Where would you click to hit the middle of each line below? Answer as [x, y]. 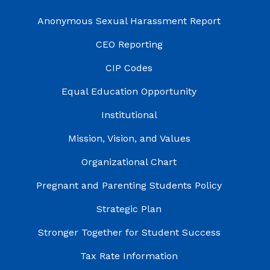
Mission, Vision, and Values [129, 139]
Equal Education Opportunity [129, 92]
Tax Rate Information [129, 256]
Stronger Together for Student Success [129, 233]
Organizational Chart [129, 162]
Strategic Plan [129, 209]
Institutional [129, 115]
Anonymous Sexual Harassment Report [129, 21]
